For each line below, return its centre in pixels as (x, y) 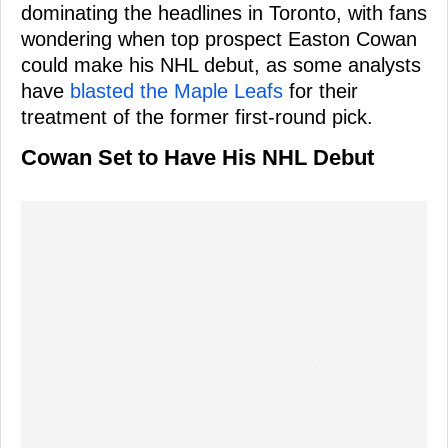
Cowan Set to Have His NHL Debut (197, 157)
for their (320, 90)
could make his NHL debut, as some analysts (221, 64)
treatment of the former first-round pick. (197, 116)
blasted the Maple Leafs (176, 90)
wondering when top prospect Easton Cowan (219, 38)
